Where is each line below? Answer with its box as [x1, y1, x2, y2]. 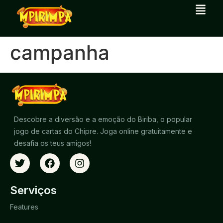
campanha [10, 40, 110, 65]
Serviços [10, 184, 57, 197]
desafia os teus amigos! [14, 139, 92, 148]
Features [10, 203, 38, 212]
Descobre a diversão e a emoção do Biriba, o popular [14, 115, 193, 124]
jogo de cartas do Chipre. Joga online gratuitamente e [14, 127, 193, 136]
